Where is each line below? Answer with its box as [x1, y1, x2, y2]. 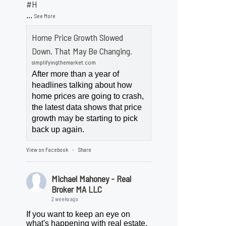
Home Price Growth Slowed [32, 32, 124, 43]
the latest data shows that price [32, 103, 142, 112]
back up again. [32, 125, 85, 134]
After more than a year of [32, 70, 120, 79]
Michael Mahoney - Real [51, 173, 132, 185]
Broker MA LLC [51, 184, 102, 195]
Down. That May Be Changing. [32, 45, 133, 57]
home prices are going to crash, [32, 92, 144, 101]
